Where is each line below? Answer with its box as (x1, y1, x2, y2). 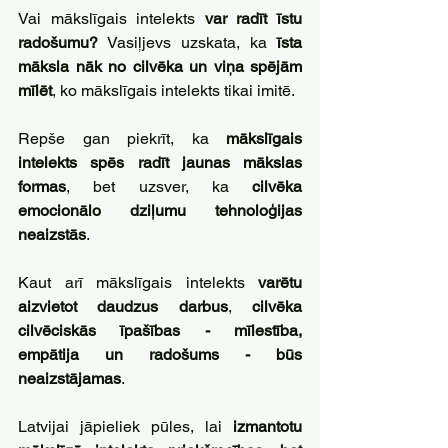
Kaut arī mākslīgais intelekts (18, 273, 258, 292)
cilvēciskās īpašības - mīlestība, (18, 321, 302, 340)
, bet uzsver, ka (66, 177, 252, 196)
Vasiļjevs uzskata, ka (98, 33, 277, 52)
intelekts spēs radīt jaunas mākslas (18, 153, 302, 172)
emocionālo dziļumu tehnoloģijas (18, 201, 302, 220)
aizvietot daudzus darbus (18, 297, 228, 316)
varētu (258, 273, 302, 292)
